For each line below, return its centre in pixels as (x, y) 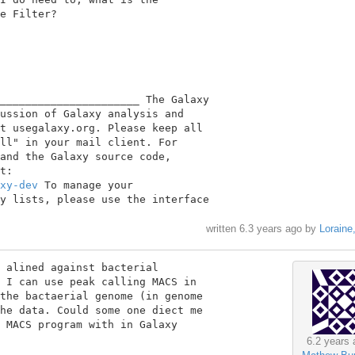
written (222, 229)
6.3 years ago (270, 229)
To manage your (86, 185)
